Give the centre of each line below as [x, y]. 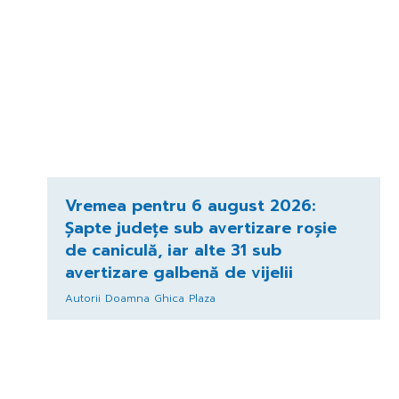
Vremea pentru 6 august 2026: [190, 205]
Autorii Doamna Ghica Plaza [140, 298]
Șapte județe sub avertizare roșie [200, 228]
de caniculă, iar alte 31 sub [173, 250]
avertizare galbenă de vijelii [179, 272]
